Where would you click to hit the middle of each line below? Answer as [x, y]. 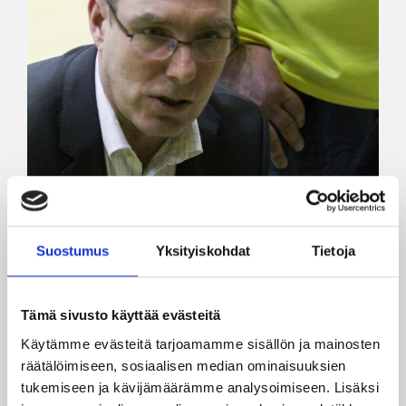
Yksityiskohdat [203, 251]
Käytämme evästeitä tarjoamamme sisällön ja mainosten [200, 343]
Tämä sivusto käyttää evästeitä [121, 315]
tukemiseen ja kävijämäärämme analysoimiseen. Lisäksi [200, 387]
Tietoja [333, 251]
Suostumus [72, 251]
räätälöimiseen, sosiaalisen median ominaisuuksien [184, 365]
